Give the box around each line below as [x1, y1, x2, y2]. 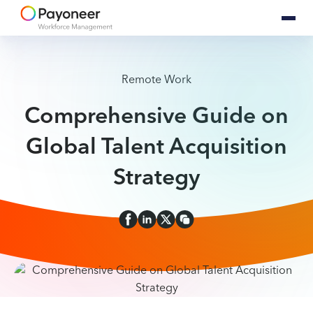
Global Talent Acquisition [26, 128, 287, 166]
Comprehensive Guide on [24, 97, 289, 136]
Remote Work [122, 70, 191, 89]
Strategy [113, 159, 200, 197]
